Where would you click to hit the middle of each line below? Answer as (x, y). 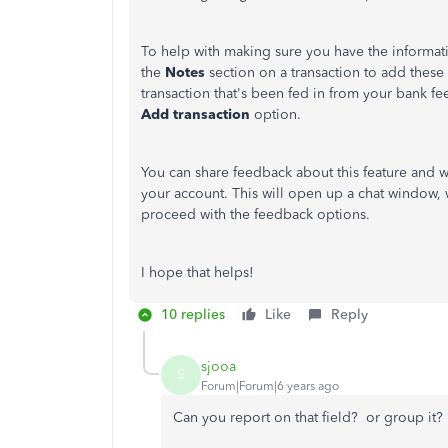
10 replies (193, 314)
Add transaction (195, 114)
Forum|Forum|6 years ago (270, 385)
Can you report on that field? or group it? (308, 417)
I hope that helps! (197, 272)
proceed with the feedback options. (255, 214)
